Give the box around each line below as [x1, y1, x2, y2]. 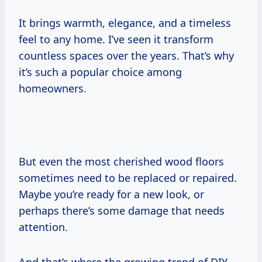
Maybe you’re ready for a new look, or [19, 187, 204, 202]
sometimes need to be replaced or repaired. [19, 171, 237, 185]
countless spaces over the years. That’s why [19, 49, 234, 63]
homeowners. [19, 81, 87, 96]
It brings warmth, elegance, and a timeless [19, 16, 231, 30]
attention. [19, 220, 68, 235]
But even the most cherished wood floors [19, 154, 224, 169]
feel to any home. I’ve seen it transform [19, 32, 213, 47]
